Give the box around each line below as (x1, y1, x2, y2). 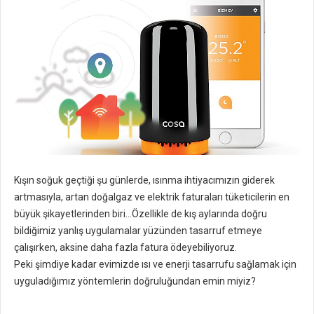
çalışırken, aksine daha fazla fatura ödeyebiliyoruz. (14, 242, 237, 254)
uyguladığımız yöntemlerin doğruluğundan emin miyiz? (14, 275, 256, 287)
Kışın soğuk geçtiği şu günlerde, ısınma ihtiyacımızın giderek (14, 175, 275, 186)
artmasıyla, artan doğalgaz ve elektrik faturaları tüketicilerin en (14, 191, 289, 203)
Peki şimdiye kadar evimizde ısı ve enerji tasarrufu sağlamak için (14, 259, 296, 271)
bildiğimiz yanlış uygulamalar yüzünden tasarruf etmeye (14, 225, 262, 237)
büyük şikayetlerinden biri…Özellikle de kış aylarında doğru (14, 208, 267, 220)
